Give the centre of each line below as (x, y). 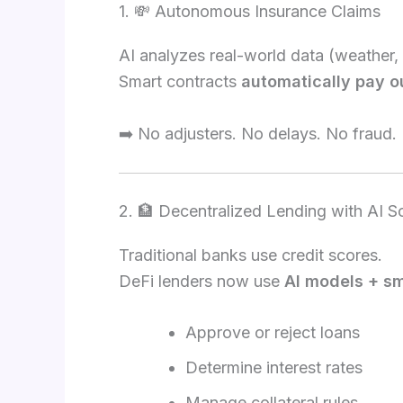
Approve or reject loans (273, 333)
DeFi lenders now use (201, 281)
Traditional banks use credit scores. (251, 255)
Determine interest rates (274, 368)
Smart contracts (180, 81)
